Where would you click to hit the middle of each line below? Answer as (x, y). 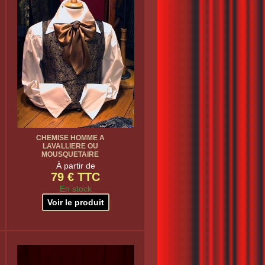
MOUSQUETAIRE (70, 154)
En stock (75, 189)
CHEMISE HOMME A (70, 138)
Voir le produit (75, 202)
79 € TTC (75, 177)
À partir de (75, 166)
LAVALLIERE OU (70, 146)
